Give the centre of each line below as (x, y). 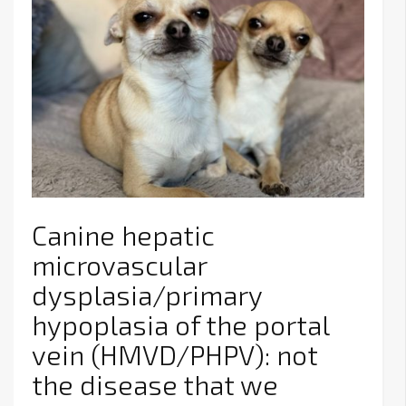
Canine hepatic (123, 235)
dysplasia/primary (147, 295)
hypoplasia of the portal (180, 325)
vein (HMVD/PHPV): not (175, 355)
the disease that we (155, 385)
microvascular (119, 265)
